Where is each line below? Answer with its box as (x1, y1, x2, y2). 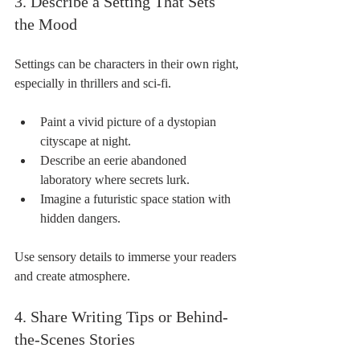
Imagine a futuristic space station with (40, 191, 234, 206)
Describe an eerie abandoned (40, 153, 190, 167)
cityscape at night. (40, 133, 131, 148)
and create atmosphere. (14, 268, 130, 283)
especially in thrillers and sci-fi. (14, 76, 171, 90)
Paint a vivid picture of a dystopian (40, 114, 219, 129)
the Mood (14, 14, 77, 33)
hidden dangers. (40, 211, 121, 225)
